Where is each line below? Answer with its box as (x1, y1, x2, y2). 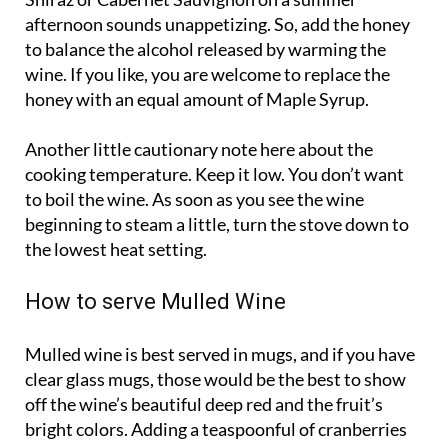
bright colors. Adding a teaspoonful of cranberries (25, 419, 407, 442)
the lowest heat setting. (25, 239, 207, 262)
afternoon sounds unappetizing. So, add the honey (25, 14, 410, 37)
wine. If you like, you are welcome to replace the (25, 64, 390, 87)
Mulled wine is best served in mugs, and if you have (25, 344, 415, 367)
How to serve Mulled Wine (25, 290, 286, 316)
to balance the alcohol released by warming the (25, 39, 386, 62)
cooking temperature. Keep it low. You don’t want (25, 164, 404, 187)
